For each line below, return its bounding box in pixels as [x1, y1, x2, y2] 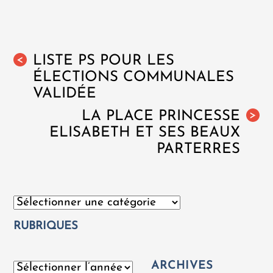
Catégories [13, 196, 61, 207]
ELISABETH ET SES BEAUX [49, 126, 240, 141]
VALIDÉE [33, 87, 97, 102]
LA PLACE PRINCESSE [81, 109, 240, 124]
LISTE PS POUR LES [33, 54, 175, 69]
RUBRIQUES [13, 220, 79, 232]
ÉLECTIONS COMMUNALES [33, 70, 235, 85]
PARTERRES [156, 142, 240, 157]
